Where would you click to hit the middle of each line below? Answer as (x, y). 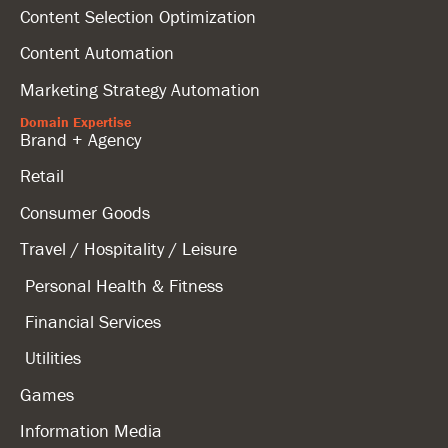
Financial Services (90, 321)
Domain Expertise (75, 122)
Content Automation (97, 53)
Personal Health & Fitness (121, 285)
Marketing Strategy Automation (140, 89)
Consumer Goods (85, 212)
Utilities (50, 358)
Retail (42, 176)
